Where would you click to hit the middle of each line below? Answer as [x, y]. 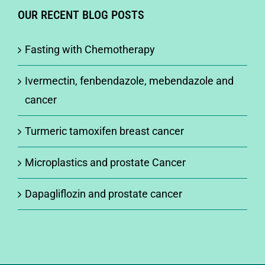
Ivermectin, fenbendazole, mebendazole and [129, 81]
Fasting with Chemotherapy [90, 50]
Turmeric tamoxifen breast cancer [104, 131]
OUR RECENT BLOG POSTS [81, 15]
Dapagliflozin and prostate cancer [104, 194]
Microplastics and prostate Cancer [105, 163]
